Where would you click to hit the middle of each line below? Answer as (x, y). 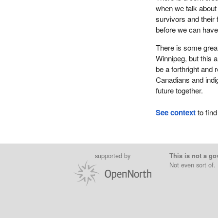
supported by (112, 156)
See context (176, 113)
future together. (180, 91)
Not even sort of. (192, 165)
